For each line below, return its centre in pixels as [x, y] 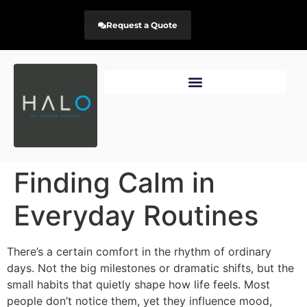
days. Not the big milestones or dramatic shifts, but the [150, 268]
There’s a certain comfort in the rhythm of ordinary [139, 252]
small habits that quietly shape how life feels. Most [138, 285]
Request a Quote [142, 25]
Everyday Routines [136, 216]
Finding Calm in [114, 183]
